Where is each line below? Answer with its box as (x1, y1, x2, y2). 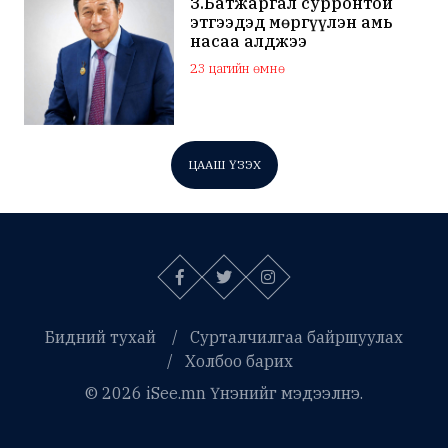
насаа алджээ (190, 30, 308, 51)
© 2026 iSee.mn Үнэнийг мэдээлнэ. (85, 383, 363, 404)
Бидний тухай (45, 327, 156, 348)
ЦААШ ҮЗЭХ (187, 157, 261, 173)
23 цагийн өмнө (190, 59, 286, 77)
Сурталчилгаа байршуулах (190, 327, 403, 348)
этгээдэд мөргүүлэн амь (190, 11, 393, 32)
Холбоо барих (185, 351, 293, 372)
